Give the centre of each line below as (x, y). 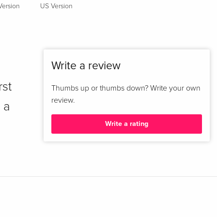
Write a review (86, 66)
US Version (57, 6)
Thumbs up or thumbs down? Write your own (126, 88)
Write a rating (126, 124)
